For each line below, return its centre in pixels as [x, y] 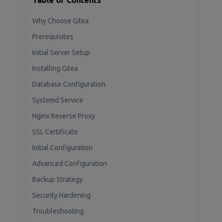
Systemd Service [58, 100]
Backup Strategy [57, 179]
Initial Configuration [62, 148]
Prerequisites [53, 37]
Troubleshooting [58, 211]
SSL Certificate [55, 132]
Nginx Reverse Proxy [64, 116]
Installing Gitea [55, 68]
